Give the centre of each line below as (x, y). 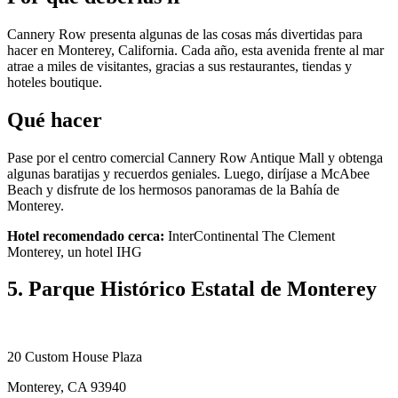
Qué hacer (55, 119)
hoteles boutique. (55, 82)
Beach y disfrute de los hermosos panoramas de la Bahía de (173, 189)
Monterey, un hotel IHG (75, 251)
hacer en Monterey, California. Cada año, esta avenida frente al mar (195, 50)
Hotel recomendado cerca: (86, 235)
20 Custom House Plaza (75, 357)
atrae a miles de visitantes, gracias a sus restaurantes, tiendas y (179, 66)
